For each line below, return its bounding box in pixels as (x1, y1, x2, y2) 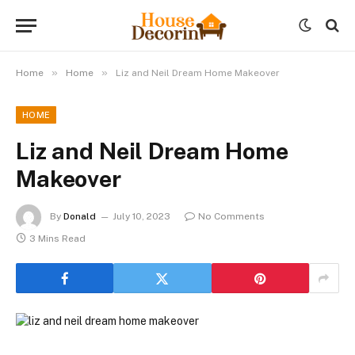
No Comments (198, 211, 265, 223)
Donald (63, 211, 96, 223)
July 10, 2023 (113, 211, 170, 223)
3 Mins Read (29, 233, 86, 244)
